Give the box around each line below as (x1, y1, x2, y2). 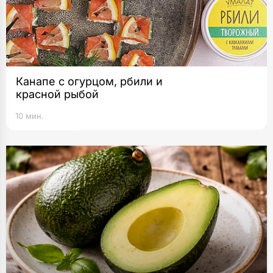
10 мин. (15, 110, 44, 121)
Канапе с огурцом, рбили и (16, 74, 163, 88)
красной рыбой (16, 87, 99, 101)
